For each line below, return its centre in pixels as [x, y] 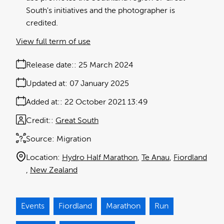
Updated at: [47, 83]
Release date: [50, 65]
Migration [74, 139]
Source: [40, 139]
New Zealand [54, 170]
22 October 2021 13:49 [106, 102]
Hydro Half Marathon [100, 157]
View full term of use [53, 41]
